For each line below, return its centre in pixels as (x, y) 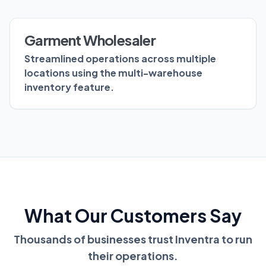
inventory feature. (69, 87)
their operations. (133, 255)
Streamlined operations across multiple (120, 58)
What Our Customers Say (133, 215)
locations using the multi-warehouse (113, 72)
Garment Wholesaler (90, 39)
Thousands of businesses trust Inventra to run (133, 239)
